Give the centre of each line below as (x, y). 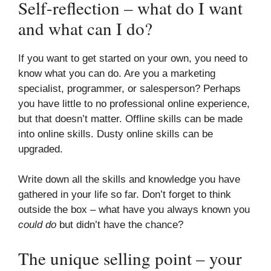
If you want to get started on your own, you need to (133, 58)
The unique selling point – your (130, 258)
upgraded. (41, 149)
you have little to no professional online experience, (134, 103)
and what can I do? (85, 28)
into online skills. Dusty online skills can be (116, 134)
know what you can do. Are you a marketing (117, 73)
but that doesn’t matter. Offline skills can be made (130, 119)
